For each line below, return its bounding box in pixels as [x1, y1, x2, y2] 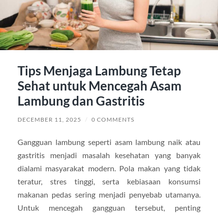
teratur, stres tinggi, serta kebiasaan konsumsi [17, 177, 201, 186]
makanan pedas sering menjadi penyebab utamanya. [17, 190, 201, 200]
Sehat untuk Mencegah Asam [17, 78, 182, 94]
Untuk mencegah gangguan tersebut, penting [17, 203, 201, 213]
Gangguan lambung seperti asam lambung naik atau [17, 137, 201, 147]
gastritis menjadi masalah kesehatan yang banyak [17, 150, 201, 160]
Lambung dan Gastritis [17, 93, 145, 109]
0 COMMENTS [91, 116, 134, 124]
